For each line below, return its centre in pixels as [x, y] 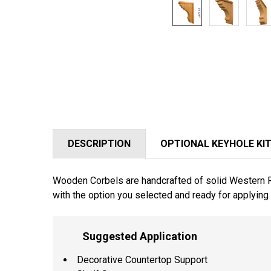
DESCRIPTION [99, 143]
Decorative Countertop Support [142, 260]
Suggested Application [137, 236]
